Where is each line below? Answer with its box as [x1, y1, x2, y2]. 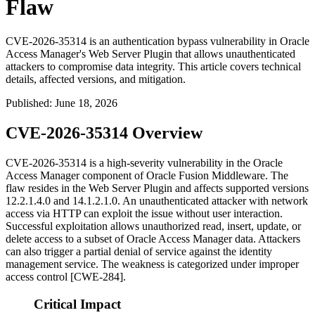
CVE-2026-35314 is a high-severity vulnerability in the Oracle [6, 157, 283, 169]
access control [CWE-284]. [6, 271, 126, 283]
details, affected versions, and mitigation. [6, 73, 186, 86]
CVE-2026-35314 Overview [6, 124, 202, 143]
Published [6, 97, 49, 110]
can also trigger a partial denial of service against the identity [6, 245, 272, 258]
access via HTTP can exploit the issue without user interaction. [6, 207, 283, 220]
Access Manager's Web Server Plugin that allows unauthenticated [6, 48, 295, 60]
